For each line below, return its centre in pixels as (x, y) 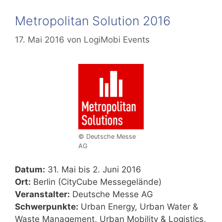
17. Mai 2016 (40, 40)
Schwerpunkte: (47, 206)
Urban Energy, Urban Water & (138, 206)
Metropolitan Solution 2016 (93, 21)
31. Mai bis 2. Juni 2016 (93, 169)
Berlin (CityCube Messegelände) (96, 182)
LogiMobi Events (117, 40)
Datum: (30, 169)
